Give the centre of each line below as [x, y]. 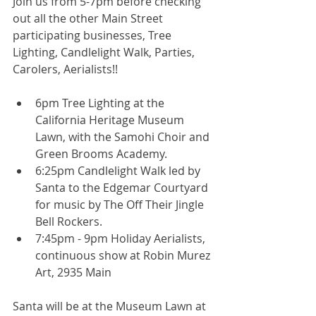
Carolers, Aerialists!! [67, 69]
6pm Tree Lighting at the [101, 103]
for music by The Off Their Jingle [121, 205]
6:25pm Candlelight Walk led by [119, 171]
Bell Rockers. [72, 221]
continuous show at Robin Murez [124, 255]
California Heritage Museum [111, 120]
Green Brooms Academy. [104, 154]
